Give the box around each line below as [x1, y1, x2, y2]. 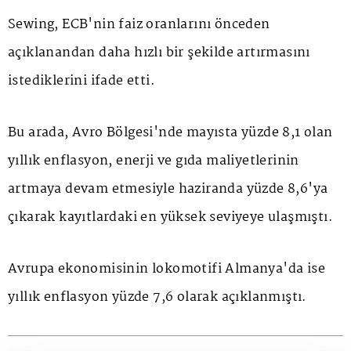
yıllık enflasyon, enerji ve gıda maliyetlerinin [8, 150, 299, 172]
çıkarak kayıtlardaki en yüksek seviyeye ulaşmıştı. [8, 206, 333, 228]
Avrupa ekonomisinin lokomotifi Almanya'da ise [8, 258, 325, 280]
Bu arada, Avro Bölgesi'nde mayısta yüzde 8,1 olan [8, 121, 333, 143]
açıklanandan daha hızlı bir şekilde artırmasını [8, 42, 310, 63]
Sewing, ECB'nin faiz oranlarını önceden [8, 13, 270, 35]
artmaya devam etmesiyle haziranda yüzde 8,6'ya [8, 178, 328, 200]
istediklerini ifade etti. [8, 70, 155, 92]
